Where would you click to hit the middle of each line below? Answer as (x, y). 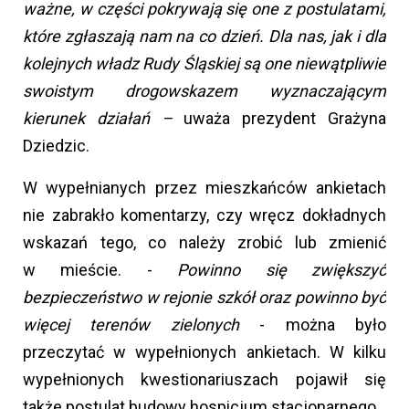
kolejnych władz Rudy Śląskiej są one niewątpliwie (204, 63)
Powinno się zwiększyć (282, 269)
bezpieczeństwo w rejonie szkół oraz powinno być (204, 297)
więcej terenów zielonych (142, 324)
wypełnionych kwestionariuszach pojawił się (204, 379)
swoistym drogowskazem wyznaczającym (204, 90)
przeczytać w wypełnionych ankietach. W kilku (204, 351)
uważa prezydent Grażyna (279, 118)
